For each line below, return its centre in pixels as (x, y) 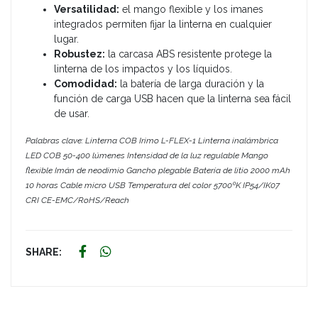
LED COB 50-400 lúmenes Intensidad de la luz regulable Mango (147, 155)
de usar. (72, 113)
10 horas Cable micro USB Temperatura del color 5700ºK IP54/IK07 (153, 185)
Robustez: (79, 54)
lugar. (66, 39)
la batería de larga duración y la (191, 83)
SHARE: (44, 252)
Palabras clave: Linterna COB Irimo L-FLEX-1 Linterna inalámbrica (152, 140)
